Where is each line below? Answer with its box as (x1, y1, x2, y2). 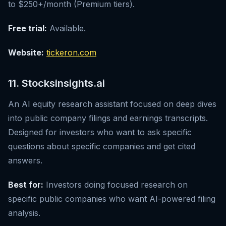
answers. (8, 155, 42, 166)
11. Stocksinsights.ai (8, 77, 105, 90)
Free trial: (8, 23, 47, 34)
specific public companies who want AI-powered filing (8, 194, 215, 204)
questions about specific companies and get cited (8, 141, 195, 152)
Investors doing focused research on (43, 180, 188, 190)
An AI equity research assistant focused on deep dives (8, 99, 216, 109)
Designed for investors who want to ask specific (8, 127, 192, 138)
